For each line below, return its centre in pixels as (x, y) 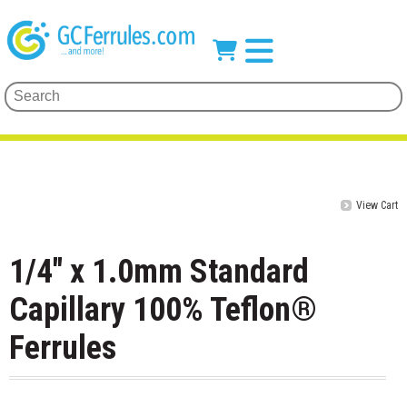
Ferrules (63, 348)
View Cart (377, 206)
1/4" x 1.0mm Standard (159, 272)
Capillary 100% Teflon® (163, 310)
